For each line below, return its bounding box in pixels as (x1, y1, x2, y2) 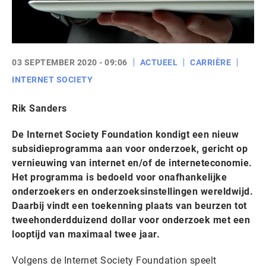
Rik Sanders (12, 102, 67, 114)
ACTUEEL (140, 57, 178, 67)
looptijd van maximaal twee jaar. (12, 228, 160, 240)
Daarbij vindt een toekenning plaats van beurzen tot (12, 199, 247, 211)
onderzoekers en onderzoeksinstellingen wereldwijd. (12, 185, 253, 197)
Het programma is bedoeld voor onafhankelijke (12, 171, 227, 183)
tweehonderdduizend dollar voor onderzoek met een (12, 214, 250, 226)
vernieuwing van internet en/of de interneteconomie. (12, 157, 252, 169)
